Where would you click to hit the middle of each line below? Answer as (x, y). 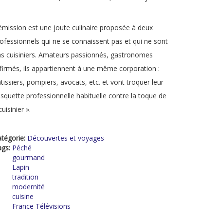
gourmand (28, 157)
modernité (28, 187)
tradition (25, 177)
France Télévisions (41, 206)
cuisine (23, 196)
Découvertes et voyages (66, 138)
